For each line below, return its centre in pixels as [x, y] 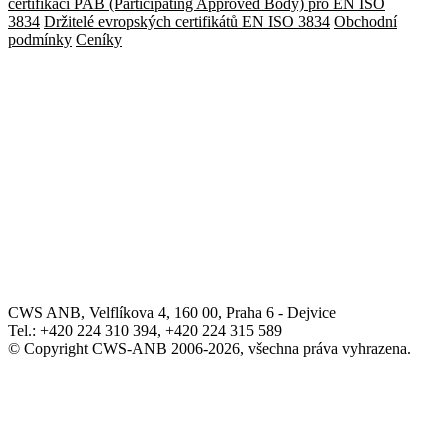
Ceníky [99, 39]
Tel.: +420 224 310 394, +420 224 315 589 [145, 330]
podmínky [40, 39]
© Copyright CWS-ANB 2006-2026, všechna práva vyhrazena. [209, 348]
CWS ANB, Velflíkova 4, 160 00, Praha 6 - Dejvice [172, 312]
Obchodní [365, 21]
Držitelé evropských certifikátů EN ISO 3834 [187, 21]
